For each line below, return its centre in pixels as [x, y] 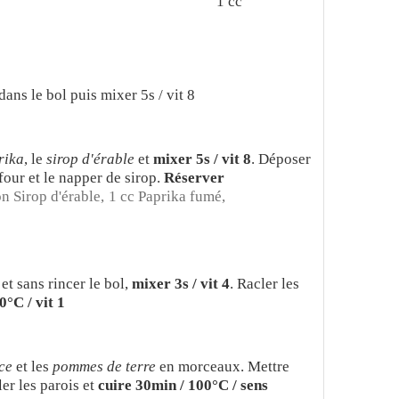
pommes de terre [105, 367]
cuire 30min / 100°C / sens [183, 386]
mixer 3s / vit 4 [181, 284]
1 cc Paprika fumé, [167, 197]
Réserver [195, 178]
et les [33, 367]
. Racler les [265, 284]
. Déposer [281, 159]
